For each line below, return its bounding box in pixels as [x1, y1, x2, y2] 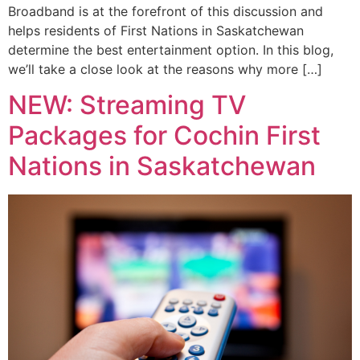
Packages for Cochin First [8, 120, 321, 152]
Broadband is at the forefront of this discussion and [8, 3, 323, 20]
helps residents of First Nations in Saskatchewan [8, 22, 304, 39]
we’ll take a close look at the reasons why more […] [8, 61, 322, 78]
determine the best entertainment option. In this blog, [8, 42, 333, 59]
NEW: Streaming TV [8, 89, 246, 121]
